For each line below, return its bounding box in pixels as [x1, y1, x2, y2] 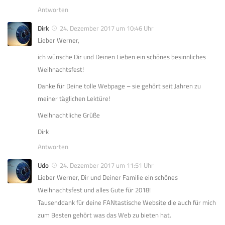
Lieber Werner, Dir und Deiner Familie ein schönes [38, 172, 178, 183]
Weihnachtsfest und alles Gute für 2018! [38, 185, 151, 195]
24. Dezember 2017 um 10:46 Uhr [60, 23, 154, 34]
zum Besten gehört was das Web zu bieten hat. [38, 210, 171, 220]
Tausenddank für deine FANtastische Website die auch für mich [38, 197, 216, 208]
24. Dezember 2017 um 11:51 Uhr [60, 160, 154, 171]
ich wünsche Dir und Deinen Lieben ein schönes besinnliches [38, 52, 206, 62]
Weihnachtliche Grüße [38, 110, 100, 121]
